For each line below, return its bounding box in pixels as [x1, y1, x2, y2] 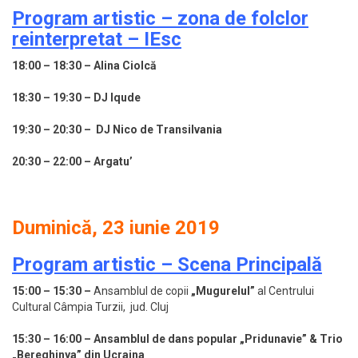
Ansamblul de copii [93, 284, 189, 298]
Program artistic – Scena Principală [12, 253, 322, 276]
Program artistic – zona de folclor [12, 7, 308, 30]
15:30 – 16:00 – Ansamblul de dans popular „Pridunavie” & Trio [12, 332, 343, 346]
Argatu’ [93, 155, 133, 169]
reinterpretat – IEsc [12, 28, 181, 51]
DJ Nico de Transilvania [93, 123, 222, 137]
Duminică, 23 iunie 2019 [12, 217, 220, 240]
